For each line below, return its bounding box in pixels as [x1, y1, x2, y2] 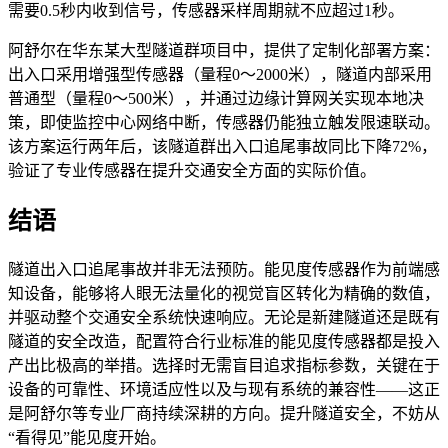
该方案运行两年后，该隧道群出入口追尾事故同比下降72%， [8, 138, 437, 156]
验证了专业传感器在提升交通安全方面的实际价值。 [8, 162, 376, 180]
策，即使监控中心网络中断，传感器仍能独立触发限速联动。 [8, 114, 440, 132]
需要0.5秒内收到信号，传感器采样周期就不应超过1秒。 [8, 2, 404, 20]
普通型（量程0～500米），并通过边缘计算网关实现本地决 [8, 90, 424, 108]
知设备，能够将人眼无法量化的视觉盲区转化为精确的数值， [8, 284, 440, 302]
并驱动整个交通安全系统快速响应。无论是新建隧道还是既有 [8, 308, 440, 326]
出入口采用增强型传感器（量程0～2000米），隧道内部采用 [8, 66, 432, 84]
